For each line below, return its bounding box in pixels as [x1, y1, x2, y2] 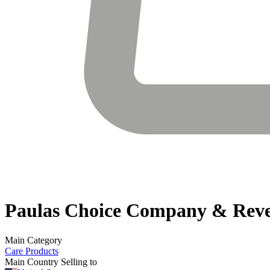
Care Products [5, 245, 58, 256]
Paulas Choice [5, 199, 121, 222]
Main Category [5, 234, 62, 245]
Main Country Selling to [5, 256, 97, 267]
